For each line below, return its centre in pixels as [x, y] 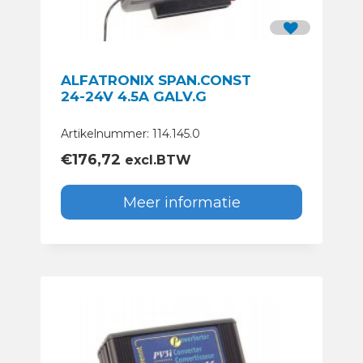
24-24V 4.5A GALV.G [134, 97]
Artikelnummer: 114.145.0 [130, 134]
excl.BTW [156, 160]
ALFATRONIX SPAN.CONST [156, 81]
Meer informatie [181, 202]
